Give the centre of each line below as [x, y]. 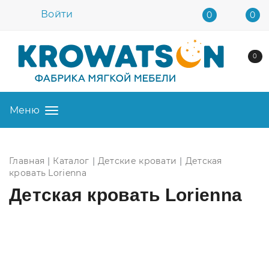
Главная [27, 161]
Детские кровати [137, 161]
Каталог [71, 161]
